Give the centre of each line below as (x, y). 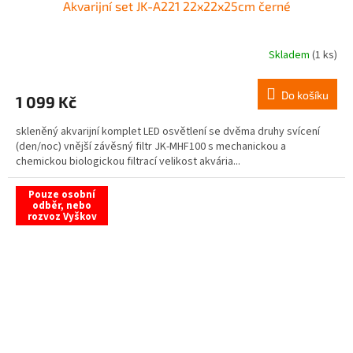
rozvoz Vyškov (62, 216)
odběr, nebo (62, 205)
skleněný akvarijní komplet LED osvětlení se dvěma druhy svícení (168, 131)
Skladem (290, 56)
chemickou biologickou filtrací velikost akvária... (128, 161)
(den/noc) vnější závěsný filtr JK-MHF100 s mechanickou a (151, 146)
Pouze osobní (62, 194)
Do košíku (305, 95)
